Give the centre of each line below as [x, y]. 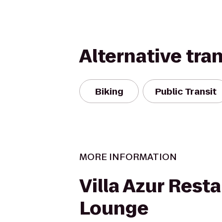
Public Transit [186, 91]
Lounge [114, 208]
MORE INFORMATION [128, 157]
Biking [109, 91]
